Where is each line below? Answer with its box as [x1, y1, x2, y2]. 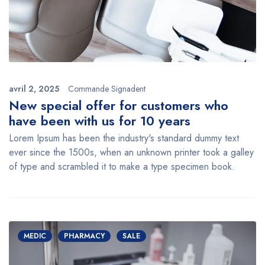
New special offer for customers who [9, 95, 228, 115]
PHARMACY [64, 230, 105, 241]
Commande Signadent [68, 82, 146, 95]
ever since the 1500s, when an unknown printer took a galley [9, 145, 254, 159]
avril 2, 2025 [9, 82, 59, 95]
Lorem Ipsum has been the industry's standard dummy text [9, 131, 239, 145]
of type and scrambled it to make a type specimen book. [9, 159, 235, 173]
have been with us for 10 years [9, 111, 190, 130]
